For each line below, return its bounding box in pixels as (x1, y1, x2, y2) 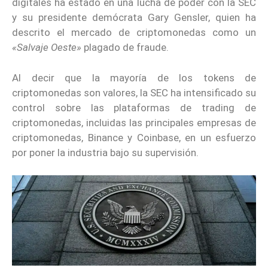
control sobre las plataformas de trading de (12, 101, 256, 114)
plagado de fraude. (81, 41, 169, 53)
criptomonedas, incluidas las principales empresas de (12, 116, 256, 129)
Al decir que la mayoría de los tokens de (12, 71, 256, 84)
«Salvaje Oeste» (12, 41, 81, 53)
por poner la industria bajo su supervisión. (12, 146, 199, 159)
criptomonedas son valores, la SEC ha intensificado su (12, 86, 256, 99)
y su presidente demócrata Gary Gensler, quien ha (12, 11, 256, 23)
